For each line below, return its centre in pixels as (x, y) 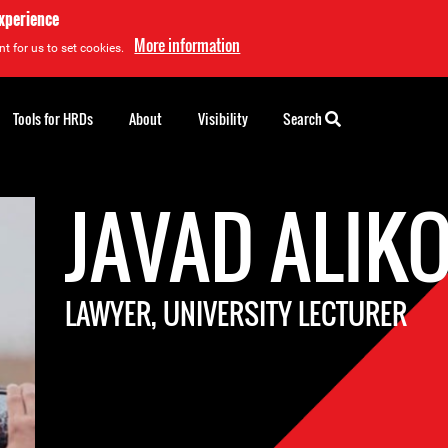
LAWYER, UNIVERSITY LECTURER (236, 313)
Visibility (223, 118)
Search (304, 118)
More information (187, 45)
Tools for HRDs (53, 118)
